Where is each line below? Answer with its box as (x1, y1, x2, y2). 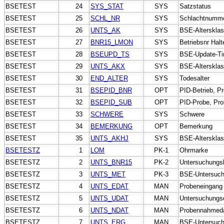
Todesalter (179, 74, 209, 82)
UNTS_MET (90, 170, 125, 178)
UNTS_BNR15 (90, 158, 132, 166)
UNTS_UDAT (90, 194, 128, 202)
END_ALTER (90, 74, 128, 82)
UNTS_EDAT (90, 182, 128, 190)
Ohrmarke (179, 146, 208, 154)
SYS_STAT (90, 2, 123, 10)
